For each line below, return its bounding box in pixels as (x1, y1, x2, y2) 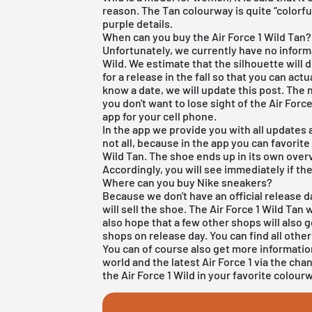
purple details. (102, 16, 173, 30)
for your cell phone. (120, 109, 217, 123)
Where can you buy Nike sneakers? (102, 175, 273, 189)
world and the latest (102, 254, 203, 268)
